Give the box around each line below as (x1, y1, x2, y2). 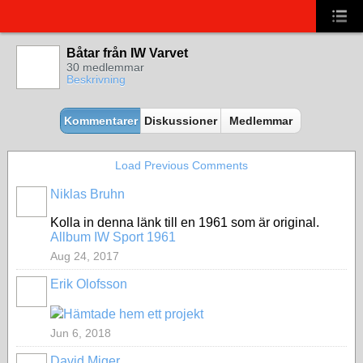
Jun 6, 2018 (50, 327, 111, 340)
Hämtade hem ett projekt (63, 307, 203, 321)
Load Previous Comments (115, 159, 248, 172)
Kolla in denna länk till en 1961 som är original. (50, 216, 319, 229)
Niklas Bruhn (50, 187, 125, 201)
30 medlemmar (66, 61, 144, 74)
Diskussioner (144, 114, 218, 127)
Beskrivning (66, 73, 126, 86)
